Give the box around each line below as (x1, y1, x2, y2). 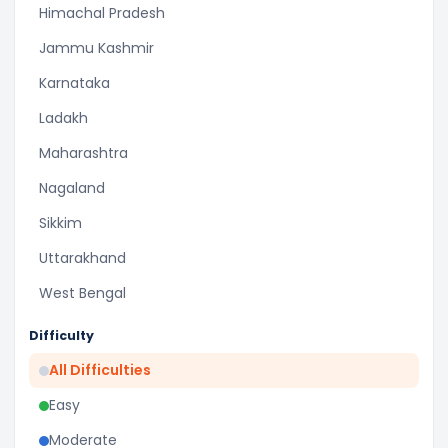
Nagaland (39, 178, 105, 198)
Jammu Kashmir (39, 38, 154, 58)
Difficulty (29, 327, 94, 344)
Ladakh (39, 108, 88, 128)
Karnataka (39, 73, 110, 93)
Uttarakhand (39, 248, 126, 268)
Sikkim (39, 213, 82, 233)
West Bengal (39, 283, 126, 303)
